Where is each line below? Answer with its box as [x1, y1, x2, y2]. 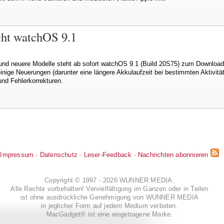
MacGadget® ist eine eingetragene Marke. [46, 210, 173, 218]
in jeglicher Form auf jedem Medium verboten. [41, 201, 178, 209]
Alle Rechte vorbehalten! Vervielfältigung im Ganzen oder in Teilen [10, 184, 208, 192]
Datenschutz [39, 150, 77, 158]
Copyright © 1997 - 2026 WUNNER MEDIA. [44, 176, 174, 184]
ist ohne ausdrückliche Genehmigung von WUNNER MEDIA [20, 193, 199, 201]
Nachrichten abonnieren [138, 150, 208, 158]
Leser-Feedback [83, 150, 132, 158]
